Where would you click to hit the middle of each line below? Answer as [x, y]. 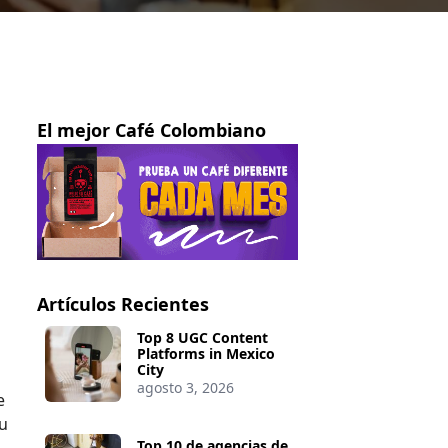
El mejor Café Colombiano [151, 130]
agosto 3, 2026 [186, 388]
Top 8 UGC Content [203, 338]
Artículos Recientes [122, 304]
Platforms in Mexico [206, 354]
